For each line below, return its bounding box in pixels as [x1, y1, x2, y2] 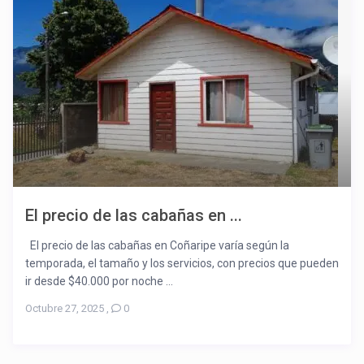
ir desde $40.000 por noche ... [24, 275, 173, 288]
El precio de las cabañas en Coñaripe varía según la [24, 239, 289, 253]
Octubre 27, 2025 [24, 302, 104, 315]
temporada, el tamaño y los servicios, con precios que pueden [24, 257, 339, 271]
